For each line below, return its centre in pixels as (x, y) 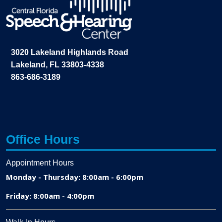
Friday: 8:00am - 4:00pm (50, 195)
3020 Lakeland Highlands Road (70, 52)
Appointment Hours (40, 163)
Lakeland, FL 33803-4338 (57, 64)
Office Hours (43, 139)
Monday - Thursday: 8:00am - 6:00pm (75, 177)
